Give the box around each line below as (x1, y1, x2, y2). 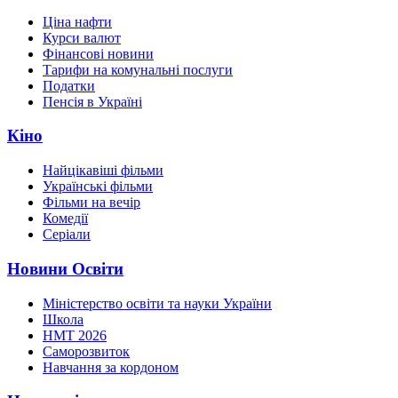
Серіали (43, 227, 91, 243)
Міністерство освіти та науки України (43, 295, 272, 311)
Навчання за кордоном (43, 359, 179, 375)
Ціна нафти (43, 13, 112, 29)
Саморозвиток (43, 343, 130, 359)
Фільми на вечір (43, 195, 140, 211)
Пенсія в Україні (43, 93, 142, 109)
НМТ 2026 (43, 327, 107, 343)
